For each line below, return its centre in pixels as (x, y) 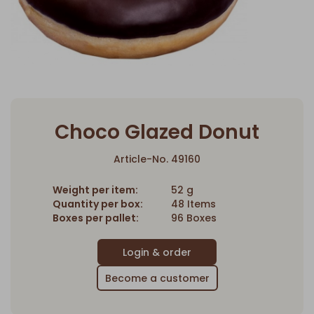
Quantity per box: (98, 204)
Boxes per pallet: (96, 218)
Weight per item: (95, 190)
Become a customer (157, 278)
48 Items (193, 204)
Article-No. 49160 (157, 159)
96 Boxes (194, 218)
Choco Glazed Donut (157, 132)
